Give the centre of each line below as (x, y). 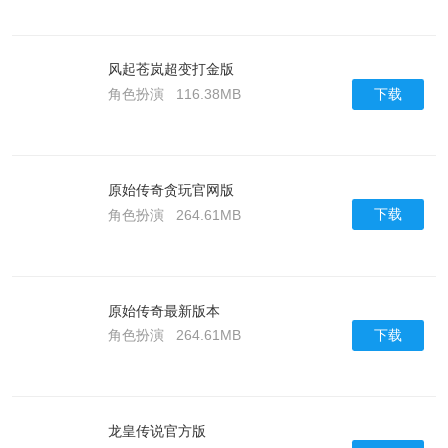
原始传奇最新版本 (163, 310)
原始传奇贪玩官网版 (170, 190)
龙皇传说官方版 (156, 431)
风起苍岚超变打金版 (170, 69)
